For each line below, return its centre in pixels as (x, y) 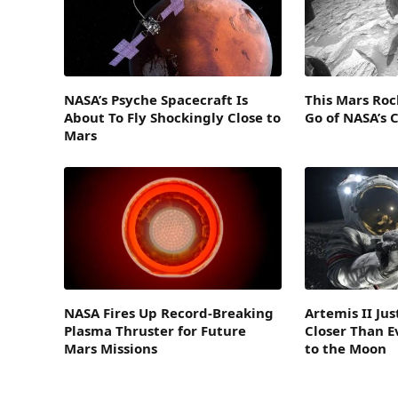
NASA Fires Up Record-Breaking (169, 313)
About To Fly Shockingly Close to (172, 118)
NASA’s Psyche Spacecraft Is (156, 100)
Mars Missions (111, 349)
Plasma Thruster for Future (155, 331)
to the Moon (346, 349)
